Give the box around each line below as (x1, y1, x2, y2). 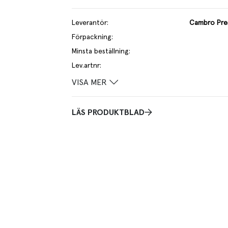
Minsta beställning (72, 47, 129, 55)
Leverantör (72, 19, 107, 26)
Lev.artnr (72, 62, 100, 69)
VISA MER (72, 78, 107, 87)
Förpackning (72, 33, 112, 41)
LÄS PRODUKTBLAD (72, 108, 145, 117)
